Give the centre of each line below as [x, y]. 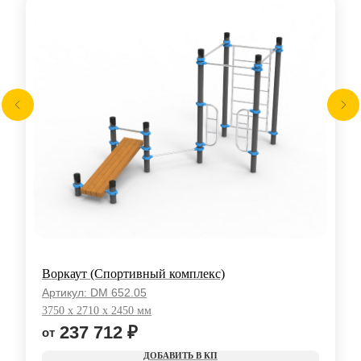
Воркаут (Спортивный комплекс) [133, 274]
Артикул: [66, 293]
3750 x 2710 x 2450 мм [97, 311]
